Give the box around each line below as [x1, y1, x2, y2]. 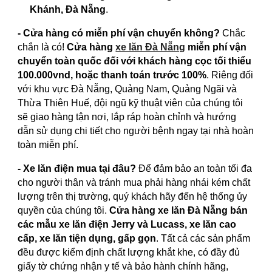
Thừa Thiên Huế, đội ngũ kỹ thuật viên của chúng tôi [18, 97, 243, 108]
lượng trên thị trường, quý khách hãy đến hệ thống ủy [18, 191, 248, 202]
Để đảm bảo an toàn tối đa [136, 163, 253, 174]
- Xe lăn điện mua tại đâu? [18, 163, 137, 174]
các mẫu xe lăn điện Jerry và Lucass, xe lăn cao [18, 219, 237, 229]
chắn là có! [18, 41, 67, 52]
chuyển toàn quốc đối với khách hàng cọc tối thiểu [18, 55, 252, 66]
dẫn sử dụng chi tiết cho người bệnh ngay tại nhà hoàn [18, 125, 254, 136]
